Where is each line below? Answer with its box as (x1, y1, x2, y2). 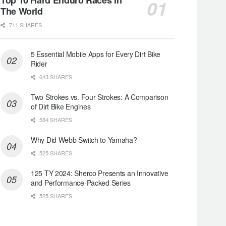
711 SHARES (8, 20, 42, 29)
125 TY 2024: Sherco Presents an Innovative (31, 167, 168, 178)
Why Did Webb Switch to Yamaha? (31, 134, 137, 145)
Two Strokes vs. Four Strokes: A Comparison (31, 91, 168, 102)
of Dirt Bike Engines (31, 101, 91, 111)
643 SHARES (38, 72, 72, 81)
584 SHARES (38, 115, 72, 124)
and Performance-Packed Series (31, 177, 131, 188)
